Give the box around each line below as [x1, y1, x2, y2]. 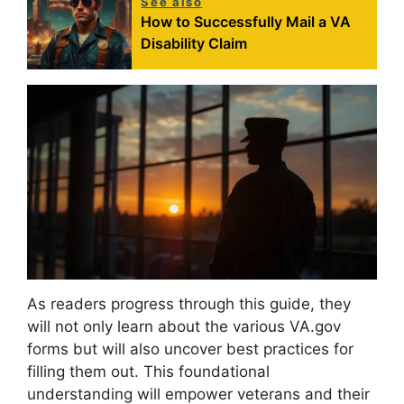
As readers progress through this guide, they [27, 295, 351, 314]
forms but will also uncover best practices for [27, 340, 353, 359]
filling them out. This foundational [27, 363, 270, 381]
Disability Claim [141, 33, 248, 52]
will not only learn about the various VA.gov [27, 317, 341, 336]
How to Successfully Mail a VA [141, 12, 352, 31]
